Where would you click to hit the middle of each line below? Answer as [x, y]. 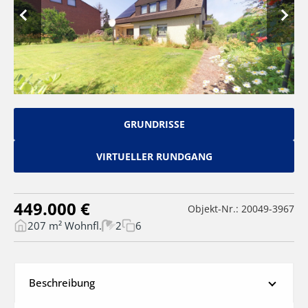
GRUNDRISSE [154, 124]
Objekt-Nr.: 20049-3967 [241, 208]
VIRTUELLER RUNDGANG [154, 156]
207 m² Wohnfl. [65, 225]
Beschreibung [62, 282]
